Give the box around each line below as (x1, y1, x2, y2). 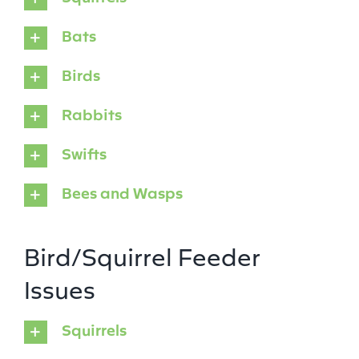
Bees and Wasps (61, 183, 183, 203)
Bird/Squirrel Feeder (23, 240, 260, 271)
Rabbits (61, 104, 122, 124)
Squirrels (61, 320, 127, 340)
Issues (23, 272, 95, 304)
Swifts (61, 143, 107, 163)
